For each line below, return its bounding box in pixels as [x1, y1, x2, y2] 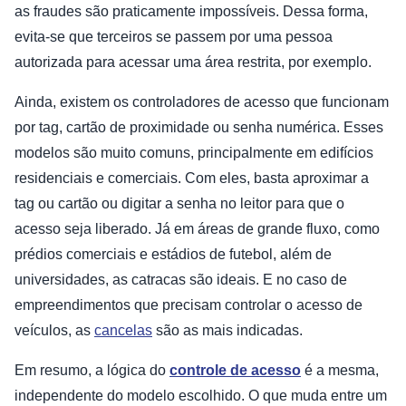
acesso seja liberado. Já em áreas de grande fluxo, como [14, 221, 380, 237]
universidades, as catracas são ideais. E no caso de [14, 272, 347, 288]
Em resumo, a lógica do [14, 362, 169, 379]
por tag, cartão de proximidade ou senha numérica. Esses [14, 120, 383, 136]
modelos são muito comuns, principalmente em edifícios [14, 145, 373, 161]
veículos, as [14, 323, 94, 339]
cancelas [94, 323, 152, 339]
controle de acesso [169, 362, 301, 379]
